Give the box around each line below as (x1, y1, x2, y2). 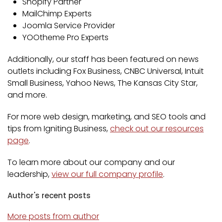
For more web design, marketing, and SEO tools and (7, 111, 206, 122)
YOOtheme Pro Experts (22, 31, 109, 43)
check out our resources (110, 122, 204, 134)
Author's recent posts (7, 190, 91, 201)
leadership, (7, 168, 52, 180)
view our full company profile (52, 168, 163, 180)
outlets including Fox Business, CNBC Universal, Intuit (7, 65, 204, 77)
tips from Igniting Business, (7, 122, 110, 134)
